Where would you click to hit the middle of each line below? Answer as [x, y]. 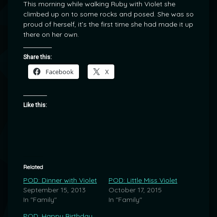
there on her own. [51, 35]
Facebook [60, 72]
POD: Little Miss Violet [143, 180]
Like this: [35, 105]
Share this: [38, 57]
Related [33, 167]
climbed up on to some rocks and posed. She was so [108, 14]
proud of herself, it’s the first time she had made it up [108, 24]
